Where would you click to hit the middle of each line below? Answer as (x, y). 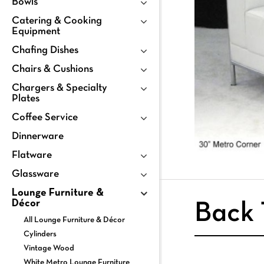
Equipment (36, 31)
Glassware (35, 174)
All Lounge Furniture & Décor (74, 220)
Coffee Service (45, 117)
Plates (26, 98)
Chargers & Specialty (60, 88)
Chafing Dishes (45, 50)
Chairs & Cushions (52, 69)
